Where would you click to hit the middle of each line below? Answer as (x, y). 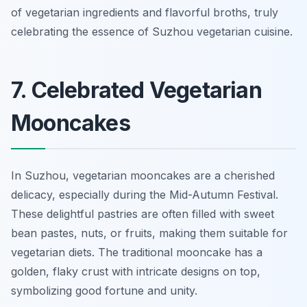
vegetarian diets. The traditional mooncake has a (137, 253)
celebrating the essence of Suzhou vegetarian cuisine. (152, 32)
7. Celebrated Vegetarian (136, 90)
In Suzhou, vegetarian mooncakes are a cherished (143, 176)
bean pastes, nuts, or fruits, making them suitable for (149, 233)
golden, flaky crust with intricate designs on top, (136, 272)
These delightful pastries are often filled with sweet (143, 214)
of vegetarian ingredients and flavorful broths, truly (145, 13)
